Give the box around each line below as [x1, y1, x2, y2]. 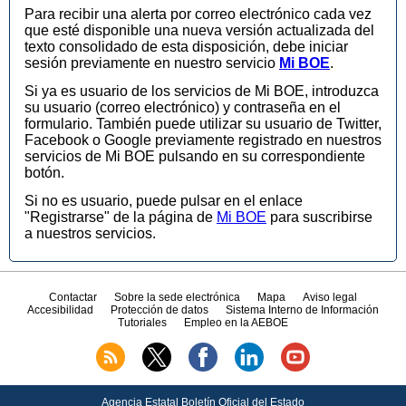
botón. [24, 165, 64, 181]
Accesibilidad [26, 304, 93, 317]
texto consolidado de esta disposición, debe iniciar [24, 39, 348, 55]
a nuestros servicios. [24, 225, 156, 241]
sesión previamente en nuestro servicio [24, 55, 279, 72]
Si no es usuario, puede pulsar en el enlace [24, 192, 303, 208]
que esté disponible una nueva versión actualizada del [24, 23, 374, 39]
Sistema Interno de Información [226, 304, 380, 317]
